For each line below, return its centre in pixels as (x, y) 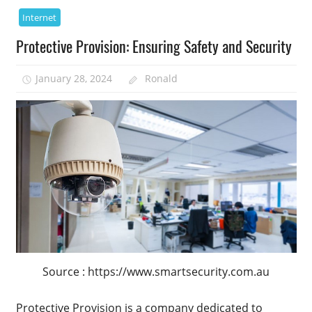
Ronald (161, 79)
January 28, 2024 (74, 79)
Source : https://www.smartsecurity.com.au (156, 272)
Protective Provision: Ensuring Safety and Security (154, 46)
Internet (40, 17)
